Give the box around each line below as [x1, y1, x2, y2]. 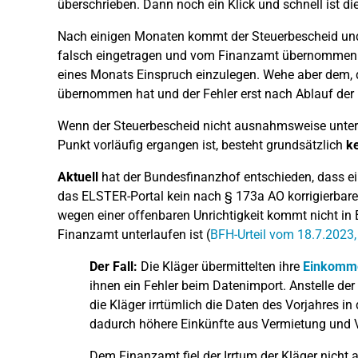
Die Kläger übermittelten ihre [137, 258, 303, 274]
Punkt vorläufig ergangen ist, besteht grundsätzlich [58, 137, 346, 153]
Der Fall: [89, 258, 137, 274]
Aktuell [58, 169, 98, 185]
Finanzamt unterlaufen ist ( [58, 226, 210, 242]
